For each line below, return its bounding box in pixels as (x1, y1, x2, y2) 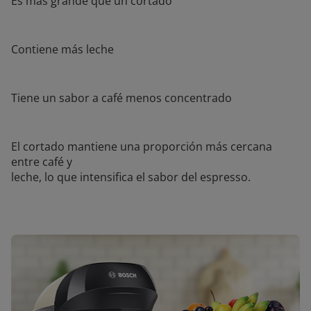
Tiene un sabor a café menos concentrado (11, 90, 232, 106)
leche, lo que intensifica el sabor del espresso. (11, 169, 251, 185)
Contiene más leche (11, 42, 114, 58)
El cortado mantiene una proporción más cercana (11, 139, 272, 155)
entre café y (11, 154, 72, 170)
